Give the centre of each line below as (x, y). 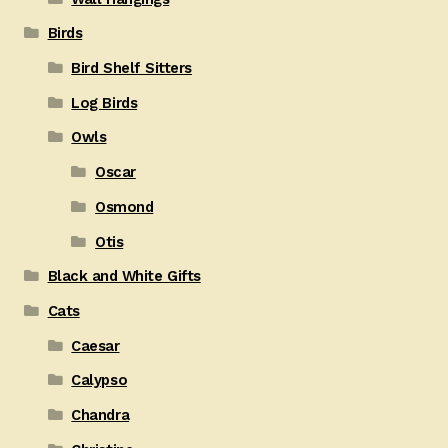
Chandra (100, 414)
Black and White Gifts (124, 276)
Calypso (99, 380)
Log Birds (104, 102)
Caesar (95, 345)
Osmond (124, 206)
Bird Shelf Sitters (131, 68)
